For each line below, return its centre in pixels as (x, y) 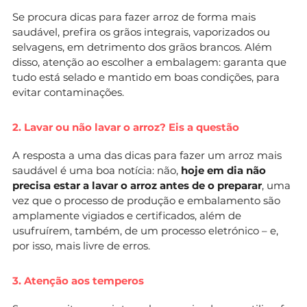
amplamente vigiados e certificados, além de (127, 215)
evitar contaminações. (68, 92)
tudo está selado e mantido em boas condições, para (146, 77)
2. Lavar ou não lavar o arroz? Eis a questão (126, 127)
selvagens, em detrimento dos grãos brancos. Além (142, 47)
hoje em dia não (223, 170)
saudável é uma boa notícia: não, (97, 170)
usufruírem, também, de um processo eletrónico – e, (145, 230)
